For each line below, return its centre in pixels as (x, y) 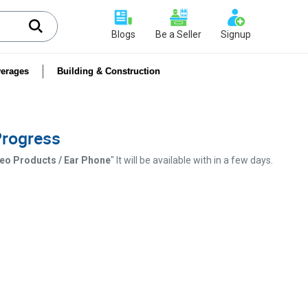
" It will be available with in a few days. (191, 160)
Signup (235, 34)
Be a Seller (179, 34)
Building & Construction (109, 71)
